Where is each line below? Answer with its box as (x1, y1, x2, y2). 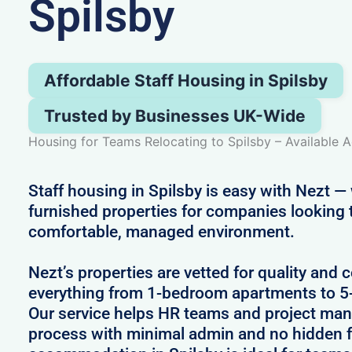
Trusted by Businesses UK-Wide (44, 105, 306, 126)
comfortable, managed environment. (28, 222, 295, 241)
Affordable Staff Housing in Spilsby (44, 70, 328, 90)
